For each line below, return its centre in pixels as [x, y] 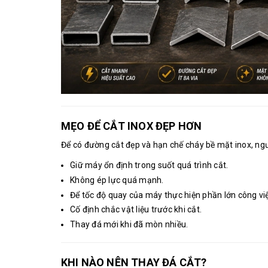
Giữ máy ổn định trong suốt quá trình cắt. [149, 165]
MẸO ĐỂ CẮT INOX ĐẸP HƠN [132, 126]
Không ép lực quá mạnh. [117, 180]
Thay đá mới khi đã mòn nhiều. [129, 224]
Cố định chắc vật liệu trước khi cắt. [136, 210]
